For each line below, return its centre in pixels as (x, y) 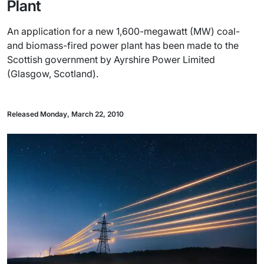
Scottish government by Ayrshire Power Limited (111, 60)
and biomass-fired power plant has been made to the (123, 45)
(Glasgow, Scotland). (53, 74)
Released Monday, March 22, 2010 (65, 114)
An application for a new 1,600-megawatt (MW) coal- (123, 31)
